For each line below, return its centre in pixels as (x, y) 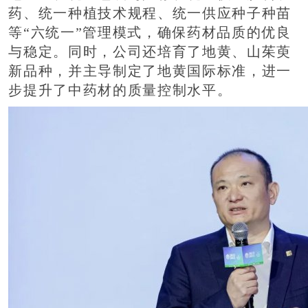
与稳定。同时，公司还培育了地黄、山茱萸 (150, 52)
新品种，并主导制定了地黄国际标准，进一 (150, 71)
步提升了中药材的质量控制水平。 (120, 90)
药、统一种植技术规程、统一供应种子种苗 (150, 13)
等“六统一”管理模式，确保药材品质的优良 (150, 32)
